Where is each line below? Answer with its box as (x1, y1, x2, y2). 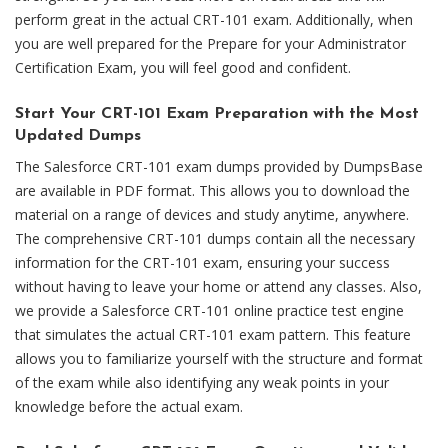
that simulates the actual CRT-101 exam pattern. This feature (15, 324, 411, 344)
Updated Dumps (15, 127, 141, 144)
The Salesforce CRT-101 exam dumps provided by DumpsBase (15, 156, 423, 176)
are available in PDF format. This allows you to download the (15, 180, 410, 200)
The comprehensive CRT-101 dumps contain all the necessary (15, 228, 415, 248)
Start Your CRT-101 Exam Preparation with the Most (15, 105, 419, 122)
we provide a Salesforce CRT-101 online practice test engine (15, 300, 404, 320)
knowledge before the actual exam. (15, 396, 243, 416)
